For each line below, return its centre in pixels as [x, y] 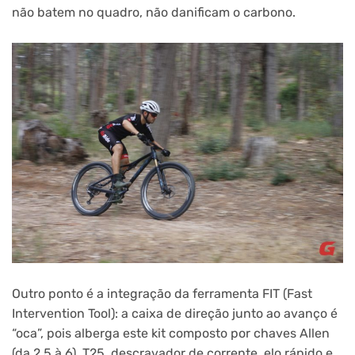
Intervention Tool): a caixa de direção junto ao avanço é [175, 313]
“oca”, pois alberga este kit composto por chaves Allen [171, 333]
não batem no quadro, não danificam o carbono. [154, 13]
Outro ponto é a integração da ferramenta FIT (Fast [162, 293]
